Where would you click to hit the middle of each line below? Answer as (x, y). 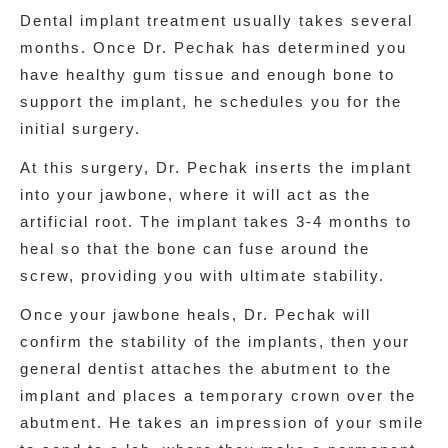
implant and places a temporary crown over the (218, 395)
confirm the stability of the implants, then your (215, 341)
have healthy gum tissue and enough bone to (207, 74)
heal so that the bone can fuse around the (195, 248)
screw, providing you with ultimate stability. (202, 275)
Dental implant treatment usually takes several (216, 20)
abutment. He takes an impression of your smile (222, 422)
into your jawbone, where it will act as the (195, 194)
